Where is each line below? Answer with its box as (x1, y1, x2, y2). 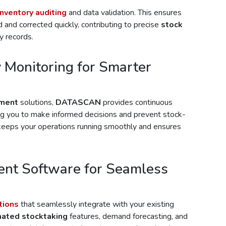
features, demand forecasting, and (68, 210, 188, 222)
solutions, (18, 96, 55, 108)
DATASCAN (55, 96, 101, 108)
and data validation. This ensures (67, 7, 182, 18)
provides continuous (101, 96, 173, 108)
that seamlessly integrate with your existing (19, 198, 174, 210)
